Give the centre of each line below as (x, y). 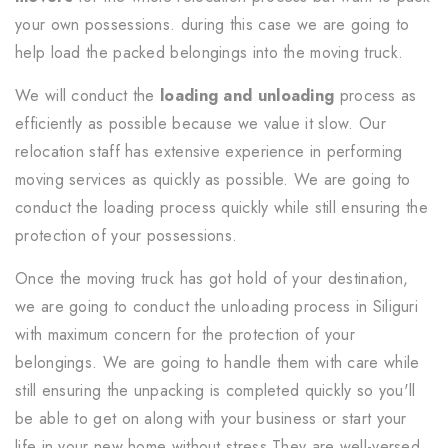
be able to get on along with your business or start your (211, 418)
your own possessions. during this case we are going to (212, 24)
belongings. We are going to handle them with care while (217, 362)
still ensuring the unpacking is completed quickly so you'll (215, 390)
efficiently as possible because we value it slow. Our (200, 123)
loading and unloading (247, 95)
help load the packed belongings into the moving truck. (209, 52)
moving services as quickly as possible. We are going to (213, 179)
